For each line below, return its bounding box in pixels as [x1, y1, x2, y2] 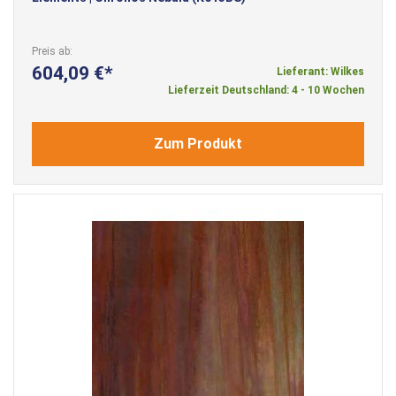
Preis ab [32, 44, 70, 57]
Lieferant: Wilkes [277, 65, 364, 78]
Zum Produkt [154, 134, 242, 152]
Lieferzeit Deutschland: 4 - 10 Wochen [168, 83, 364, 96]
